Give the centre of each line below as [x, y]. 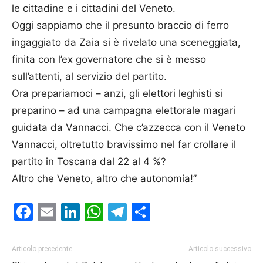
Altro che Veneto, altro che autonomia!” [104, 178]
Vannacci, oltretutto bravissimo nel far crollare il [124, 144]
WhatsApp [150, 211]
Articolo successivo [220, 249]
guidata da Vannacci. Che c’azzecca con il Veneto [129, 127]
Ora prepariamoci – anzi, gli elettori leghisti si [117, 93]
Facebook [77, 211]
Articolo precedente [42, 249]
